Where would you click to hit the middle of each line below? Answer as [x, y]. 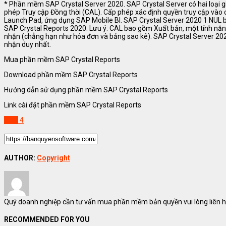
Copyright [53, 158]
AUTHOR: [20, 158]
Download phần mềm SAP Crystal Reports [71, 75]
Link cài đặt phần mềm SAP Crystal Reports [73, 105]
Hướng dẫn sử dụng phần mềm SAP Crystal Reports [86, 90]
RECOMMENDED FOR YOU [47, 219]
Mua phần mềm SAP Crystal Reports [62, 60]
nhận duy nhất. [27, 45]
